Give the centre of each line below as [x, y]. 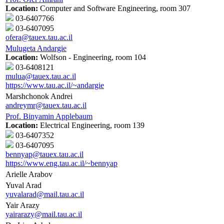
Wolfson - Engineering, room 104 [92, 57]
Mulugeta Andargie [36, 48]
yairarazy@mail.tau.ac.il [44, 214]
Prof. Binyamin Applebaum [49, 116]
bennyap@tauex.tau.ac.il [44, 154]
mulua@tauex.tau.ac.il [41, 76]
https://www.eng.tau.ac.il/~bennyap [61, 163]
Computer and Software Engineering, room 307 [114, 8]
